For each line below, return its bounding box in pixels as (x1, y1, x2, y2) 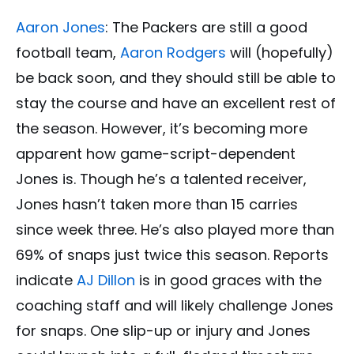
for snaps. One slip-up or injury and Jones (16, 321, 311, 341)
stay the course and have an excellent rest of (16, 93, 336, 114)
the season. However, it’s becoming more (16, 119, 307, 139)
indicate (16, 270, 77, 291)
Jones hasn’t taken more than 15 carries (16, 194, 298, 215)
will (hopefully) (226, 43, 333, 63)
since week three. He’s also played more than (16, 220, 334, 240)
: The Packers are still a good (105, 17, 307, 38)
